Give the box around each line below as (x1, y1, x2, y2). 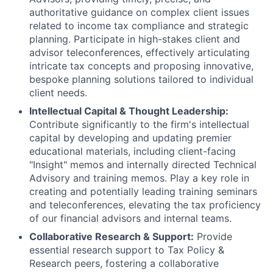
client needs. (29, 86, 87, 99)
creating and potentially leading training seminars (29, 185, 257, 197)
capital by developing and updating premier (29, 131, 232, 144)
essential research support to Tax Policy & (29, 243, 224, 256)
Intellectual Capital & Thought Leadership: (29, 104, 229, 117)
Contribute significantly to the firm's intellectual (29, 118, 249, 130)
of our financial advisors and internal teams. (29, 211, 232, 224)
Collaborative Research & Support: (29, 230, 194, 243)
